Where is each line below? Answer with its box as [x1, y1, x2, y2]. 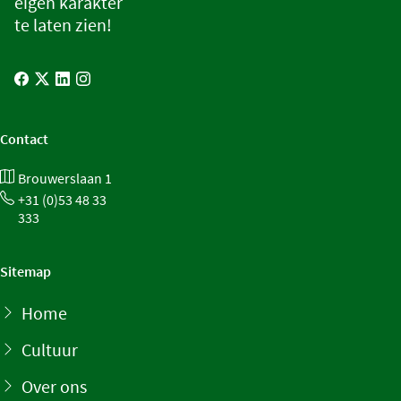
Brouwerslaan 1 [18, 168, 112, 187]
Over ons [21, 374, 87, 397]
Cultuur [21, 337, 78, 361]
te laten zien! [14, 13, 112, 36]
